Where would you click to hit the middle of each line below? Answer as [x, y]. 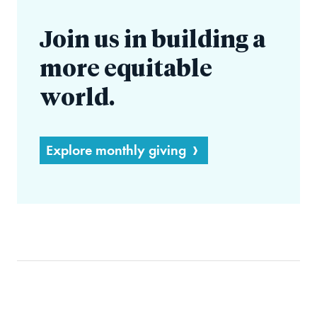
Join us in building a [152, 41]
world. [77, 99]
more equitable [126, 70]
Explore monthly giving [116, 150]
